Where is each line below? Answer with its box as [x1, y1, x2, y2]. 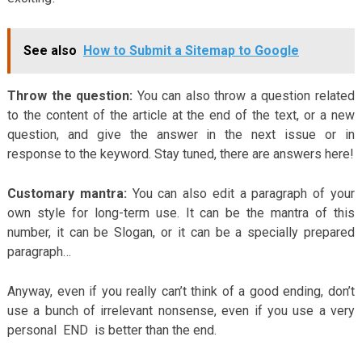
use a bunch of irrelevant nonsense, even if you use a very [6, 302, 356, 318]
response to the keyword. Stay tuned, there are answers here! [6, 145, 354, 162]
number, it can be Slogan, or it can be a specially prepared [6, 224, 356, 240]
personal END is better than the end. [6, 322, 217, 338]
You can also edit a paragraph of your [126, 185, 356, 201]
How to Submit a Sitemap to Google [82, 42, 299, 58]
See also [23, 42, 77, 58]
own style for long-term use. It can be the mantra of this [6, 204, 356, 221]
